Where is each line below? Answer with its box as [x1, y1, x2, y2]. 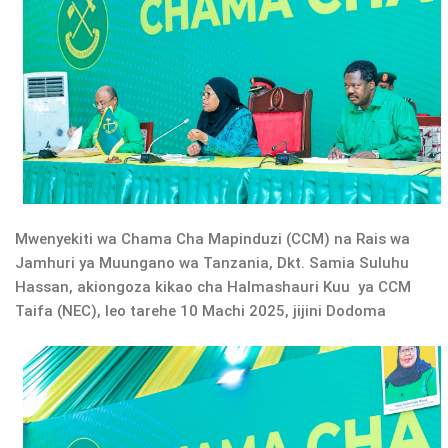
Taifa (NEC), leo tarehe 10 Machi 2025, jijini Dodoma [15, 302, 386, 321]
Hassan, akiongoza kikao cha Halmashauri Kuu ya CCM [15, 278, 411, 297]
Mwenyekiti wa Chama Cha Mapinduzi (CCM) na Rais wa [15, 230, 410, 249]
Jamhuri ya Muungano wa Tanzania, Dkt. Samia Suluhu [15, 254, 409, 273]
